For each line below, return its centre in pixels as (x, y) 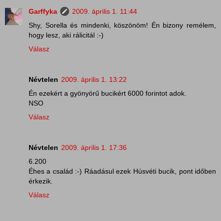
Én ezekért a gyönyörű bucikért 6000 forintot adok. (108, 93)
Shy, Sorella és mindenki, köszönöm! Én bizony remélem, (122, 25)
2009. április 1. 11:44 (105, 12)
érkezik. (41, 181)
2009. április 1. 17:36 (94, 148)
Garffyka (43, 12)
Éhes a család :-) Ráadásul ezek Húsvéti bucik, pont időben (122, 171)
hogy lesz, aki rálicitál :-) (66, 35)
